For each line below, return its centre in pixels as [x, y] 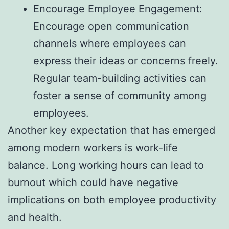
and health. [35, 217]
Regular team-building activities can [120, 78]
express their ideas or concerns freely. [126, 61]
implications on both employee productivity [112, 200]
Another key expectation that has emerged [111, 130]
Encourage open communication [111, 26]
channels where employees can [110, 43]
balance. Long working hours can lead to [106, 165]
